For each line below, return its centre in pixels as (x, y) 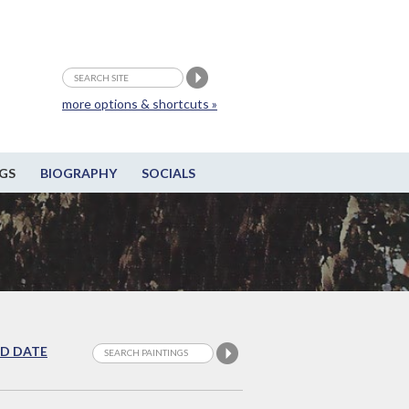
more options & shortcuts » (140, 104)
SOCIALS (168, 173)
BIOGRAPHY (78, 173)
